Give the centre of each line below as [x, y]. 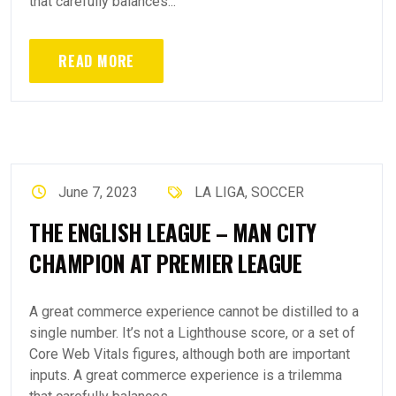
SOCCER [277, 192]
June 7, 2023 [99, 192]
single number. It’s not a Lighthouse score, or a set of [192, 333]
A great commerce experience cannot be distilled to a [194, 312]
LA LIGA [219, 192]
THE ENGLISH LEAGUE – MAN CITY [173, 232]
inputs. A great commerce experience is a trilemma [186, 375]
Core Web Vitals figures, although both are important [190, 354]
